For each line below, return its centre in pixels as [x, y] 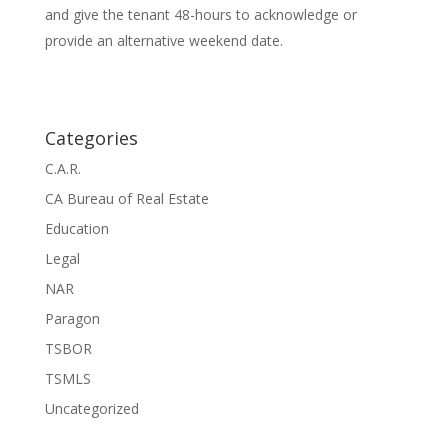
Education [76, 228]
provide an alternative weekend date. [163, 40]
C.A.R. [62, 168]
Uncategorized [91, 408]
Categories [91, 138]
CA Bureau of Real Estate [126, 198]
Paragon [72, 318]
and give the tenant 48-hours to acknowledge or [200, 14]
